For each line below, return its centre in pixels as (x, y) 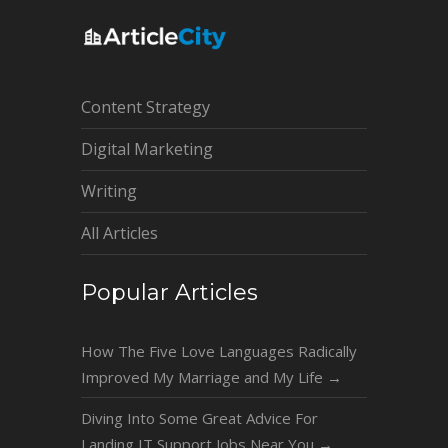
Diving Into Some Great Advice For (199, 417)
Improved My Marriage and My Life (203, 376)
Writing (108, 191)
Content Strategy (145, 107)
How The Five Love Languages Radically (218, 350)
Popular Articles (169, 292)
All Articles (119, 233)
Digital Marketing (146, 149)
